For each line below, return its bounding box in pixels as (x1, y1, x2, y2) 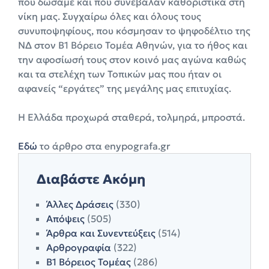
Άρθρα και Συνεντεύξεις (46, 227, 156, 240)
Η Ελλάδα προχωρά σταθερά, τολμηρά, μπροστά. (18, 111, 245, 124)
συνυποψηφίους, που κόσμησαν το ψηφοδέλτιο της (18, 25, 250, 37)
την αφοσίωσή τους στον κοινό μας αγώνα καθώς (18, 53, 246, 66)
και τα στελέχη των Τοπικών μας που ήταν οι (18, 68, 222, 80)
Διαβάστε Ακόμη (37, 171, 145, 188)
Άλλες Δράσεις (46, 198, 113, 211)
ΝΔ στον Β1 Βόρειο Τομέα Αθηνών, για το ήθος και (18, 39, 247, 52)
